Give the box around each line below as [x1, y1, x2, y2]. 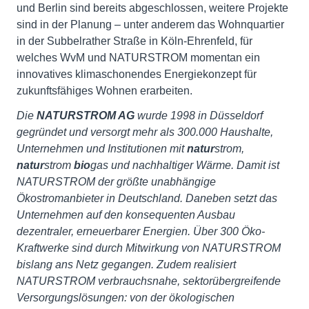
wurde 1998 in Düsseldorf [137, 110, 263, 121]
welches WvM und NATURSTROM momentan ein [17, 52, 260, 63]
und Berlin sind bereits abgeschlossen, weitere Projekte [17, 2, 288, 14]
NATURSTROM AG [37, 110, 134, 121]
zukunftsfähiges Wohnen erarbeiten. [17, 85, 192, 97]
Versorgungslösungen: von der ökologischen [17, 292, 235, 303]
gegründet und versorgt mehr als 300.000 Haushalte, [17, 126, 273, 138]
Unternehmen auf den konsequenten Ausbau [17, 209, 235, 221]
